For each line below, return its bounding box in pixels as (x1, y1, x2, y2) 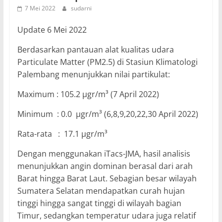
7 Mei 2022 (24, 4, 55, 13)
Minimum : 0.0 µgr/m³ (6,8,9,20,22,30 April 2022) (17, 109, 198, 120)
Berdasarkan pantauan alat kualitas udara (17, 44, 174, 55)
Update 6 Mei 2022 (17, 24, 87, 36)
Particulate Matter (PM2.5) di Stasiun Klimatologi (17, 56, 198, 68)
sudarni (70, 4, 92, 13)
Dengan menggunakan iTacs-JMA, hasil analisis (17, 148, 190, 160)
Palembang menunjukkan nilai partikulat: (17, 69, 170, 80)
